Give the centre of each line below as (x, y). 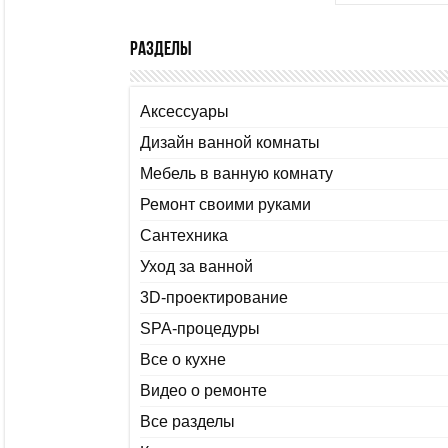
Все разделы (187, 422)
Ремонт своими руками (225, 205)
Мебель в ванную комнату (236, 174)
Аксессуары (184, 112)
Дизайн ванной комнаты (230, 143)
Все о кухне (183, 360)
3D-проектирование (214, 298)
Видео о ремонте (203, 391)
